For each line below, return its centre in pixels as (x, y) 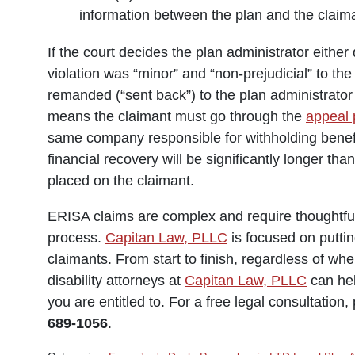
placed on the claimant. (121, 181)
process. (76, 238)
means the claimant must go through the (177, 116)
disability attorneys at (116, 281)
